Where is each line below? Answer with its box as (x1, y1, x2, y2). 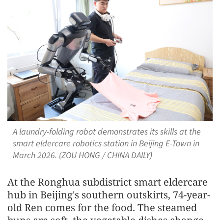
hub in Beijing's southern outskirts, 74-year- (7, 188, 210, 201)
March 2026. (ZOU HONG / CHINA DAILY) (12, 149, 152, 162)
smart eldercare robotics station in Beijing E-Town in (12, 137, 199, 150)
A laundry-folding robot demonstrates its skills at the (12, 125, 201, 138)
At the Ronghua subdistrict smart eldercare (7, 175, 208, 189)
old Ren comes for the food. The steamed (7, 200, 197, 214)
